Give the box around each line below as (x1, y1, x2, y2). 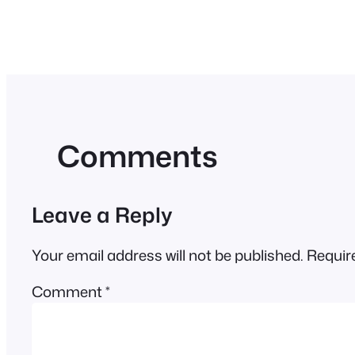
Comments (57, 135, 218, 177)
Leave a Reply (32, 200, 173, 230)
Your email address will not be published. (32, 244, 303, 265)
